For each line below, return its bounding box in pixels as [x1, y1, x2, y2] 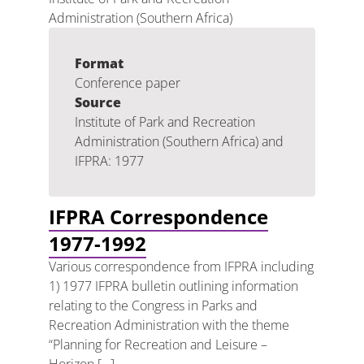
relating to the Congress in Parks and [49, 297, 258, 314]
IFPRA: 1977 [75, 152, 144, 170]
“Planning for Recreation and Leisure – [49, 336, 267, 353]
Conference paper [75, 74, 180, 92]
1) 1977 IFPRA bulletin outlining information [49, 277, 298, 295]
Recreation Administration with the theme [49, 316, 289, 334]
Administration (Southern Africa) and [75, 132, 284, 150]
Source [75, 93, 121, 111]
